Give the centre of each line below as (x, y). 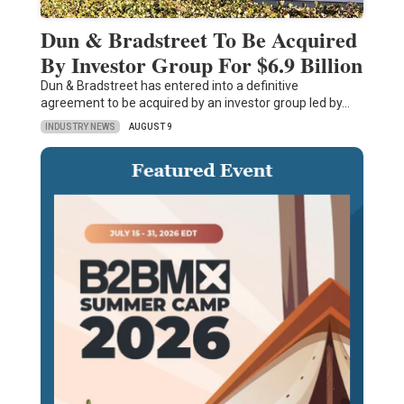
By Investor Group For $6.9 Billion (201, 65)
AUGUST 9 (150, 127)
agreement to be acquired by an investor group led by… (195, 103)
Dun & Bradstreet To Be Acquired (198, 40)
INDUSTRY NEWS (80, 126)
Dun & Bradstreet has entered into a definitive (169, 86)
